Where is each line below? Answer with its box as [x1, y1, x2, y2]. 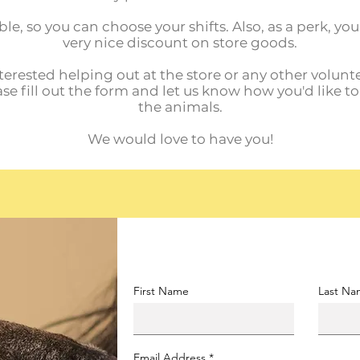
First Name [133, 284, 190, 298]
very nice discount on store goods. [63, 35, 297, 51]
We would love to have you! [87, 131, 273, 147]
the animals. [137, 99, 223, 115]
